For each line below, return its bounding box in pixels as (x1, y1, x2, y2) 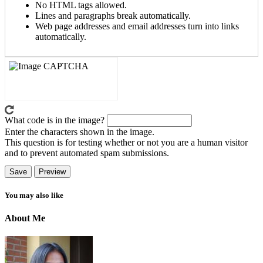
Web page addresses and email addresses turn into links (35, 21, 239, 32)
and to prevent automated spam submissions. (5, 147, 169, 158)
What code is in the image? (5, 114, 104, 125)
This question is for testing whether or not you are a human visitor (5, 137, 248, 147)
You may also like (5, 190, 63, 200)
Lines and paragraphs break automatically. (35, 11, 191, 21)
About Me (5, 213, 45, 223)
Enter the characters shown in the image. (5, 126, 154, 137)
